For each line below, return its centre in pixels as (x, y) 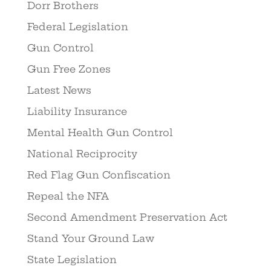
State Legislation (72, 260)
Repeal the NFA (68, 196)
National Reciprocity (82, 154)
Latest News (59, 90)
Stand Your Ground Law (90, 239)
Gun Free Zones (69, 69)
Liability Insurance (77, 112)
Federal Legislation (77, 27)
